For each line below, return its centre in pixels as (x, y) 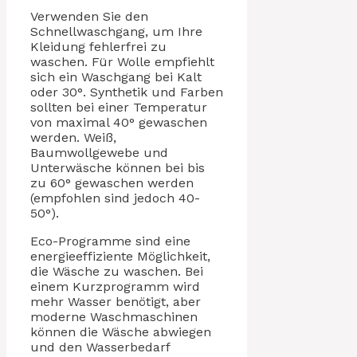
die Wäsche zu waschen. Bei (117, 271)
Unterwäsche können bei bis (118, 167)
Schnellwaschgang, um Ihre (116, 31)
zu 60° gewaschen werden (112, 182)
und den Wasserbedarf (100, 347)
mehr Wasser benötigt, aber (116, 301)
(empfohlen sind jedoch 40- (115, 198)
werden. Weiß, (73, 137)
